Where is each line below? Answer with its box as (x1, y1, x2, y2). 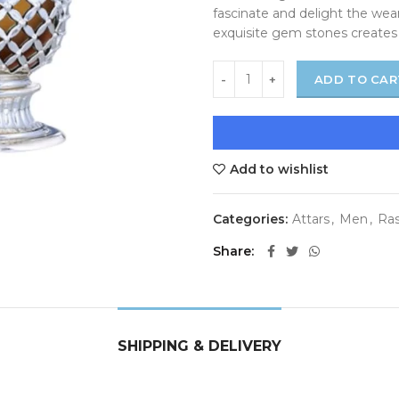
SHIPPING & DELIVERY (118, 338, 281, 354)
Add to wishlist (230, 161, 329, 177)
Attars (292, 211, 330, 227)
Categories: (213, 211, 291, 227)
